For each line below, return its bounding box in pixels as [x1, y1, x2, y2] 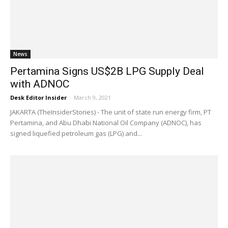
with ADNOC [10, 78, 69, 91]
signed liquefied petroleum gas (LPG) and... [10, 129, 142, 138]
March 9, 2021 [74, 94, 111, 102]
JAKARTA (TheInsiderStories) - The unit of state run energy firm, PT [10, 107, 211, 117]
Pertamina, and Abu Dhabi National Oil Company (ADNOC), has [10, 118, 202, 128]
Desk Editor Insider [10, 94, 67, 102]
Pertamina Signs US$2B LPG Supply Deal [10, 65, 204, 78]
